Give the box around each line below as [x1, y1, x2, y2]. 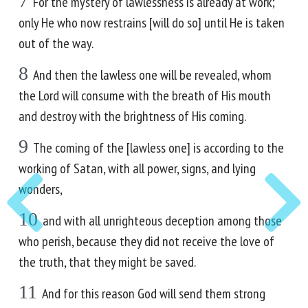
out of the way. [19, 34, 93, 52]
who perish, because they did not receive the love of [19, 232, 274, 250]
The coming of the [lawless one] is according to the [33, 139, 284, 157]
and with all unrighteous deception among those [43, 212, 282, 230]
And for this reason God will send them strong [42, 285, 265, 302]
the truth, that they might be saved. [19, 253, 196, 271]
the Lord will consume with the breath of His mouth [19, 87, 271, 104]
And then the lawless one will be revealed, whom [33, 66, 272, 84]
